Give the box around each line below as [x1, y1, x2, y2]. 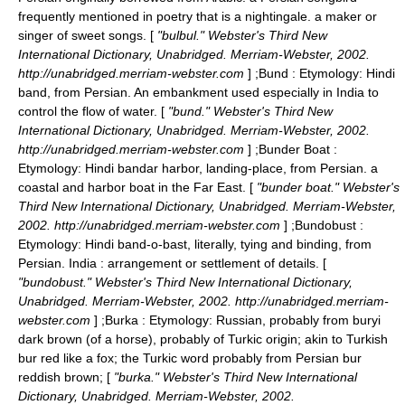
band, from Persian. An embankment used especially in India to [18, 85, 379, 99]
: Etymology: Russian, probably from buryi [138, 313, 381, 327]
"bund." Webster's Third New [165, 104, 333, 118]
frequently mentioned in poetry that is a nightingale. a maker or [18, 9, 377, 24]
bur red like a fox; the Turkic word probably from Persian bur [18, 351, 362, 365]
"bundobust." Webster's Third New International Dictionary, [18, 275, 353, 289]
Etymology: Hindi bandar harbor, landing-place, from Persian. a [18, 161, 378, 175]
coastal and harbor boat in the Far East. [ [18, 180, 253, 194]
